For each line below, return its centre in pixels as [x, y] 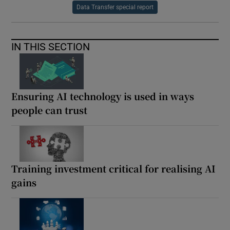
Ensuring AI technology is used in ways [103, 96]
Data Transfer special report [115, 7]
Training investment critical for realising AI [114, 169]
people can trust [50, 110]
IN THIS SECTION [51, 47]
